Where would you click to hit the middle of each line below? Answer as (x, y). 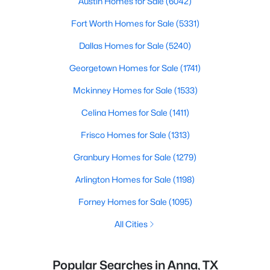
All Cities (131, 224)
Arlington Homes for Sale (124, 179)
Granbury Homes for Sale (123, 157)
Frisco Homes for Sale (124, 135)
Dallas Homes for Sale (122, 46)
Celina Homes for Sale (125, 112)
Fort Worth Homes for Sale (123, 23)
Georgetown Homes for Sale (125, 68)
